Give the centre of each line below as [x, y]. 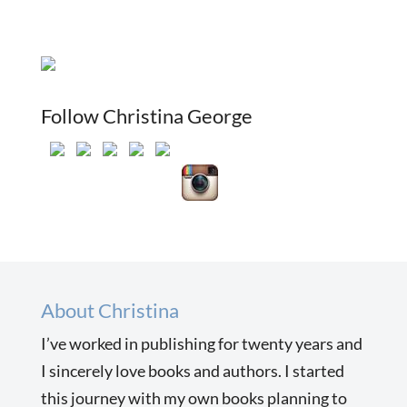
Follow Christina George [146, 115]
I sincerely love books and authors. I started [192, 370]
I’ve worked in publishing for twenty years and [201, 343]
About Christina [109, 310]
